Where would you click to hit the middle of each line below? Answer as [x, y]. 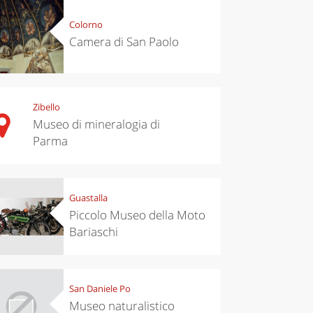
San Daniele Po [100, 289]
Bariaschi [93, 232]
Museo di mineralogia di [96, 124]
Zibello [46, 107]
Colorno [86, 25]
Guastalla [88, 198]
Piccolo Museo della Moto [137, 215]
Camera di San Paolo [124, 42]
